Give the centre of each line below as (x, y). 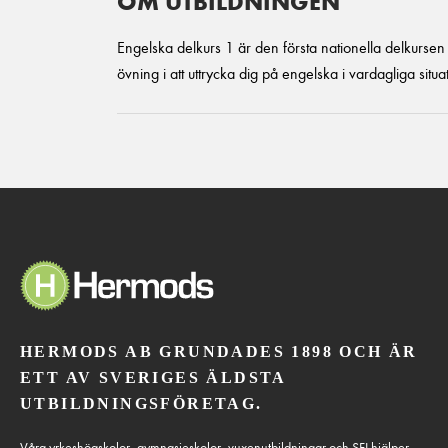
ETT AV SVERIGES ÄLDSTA (153, 377)
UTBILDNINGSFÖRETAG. (141, 403)
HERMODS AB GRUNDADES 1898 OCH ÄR (219, 351)
